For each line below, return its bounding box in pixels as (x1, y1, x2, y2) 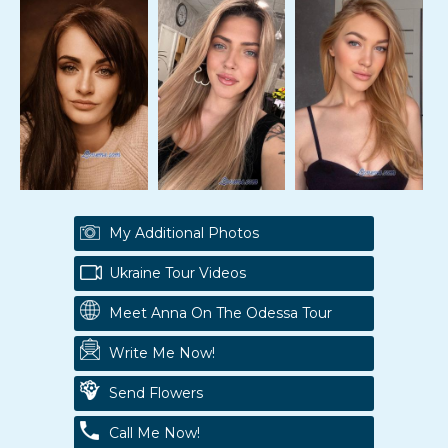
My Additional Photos (109, 223, 259, 242)
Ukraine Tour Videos (109, 263, 246, 282)
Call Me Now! (109, 423, 200, 442)
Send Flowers (109, 383, 203, 402)
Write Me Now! (109, 343, 215, 362)
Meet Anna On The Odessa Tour (109, 303, 332, 322)
